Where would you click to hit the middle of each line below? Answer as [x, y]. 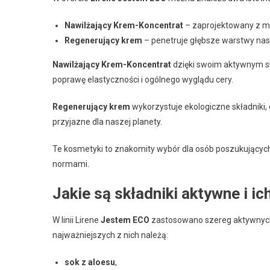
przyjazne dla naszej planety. [107, 122]
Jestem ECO [125, 220]
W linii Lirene [77, 220]
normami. [71, 164]
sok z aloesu [90, 262]
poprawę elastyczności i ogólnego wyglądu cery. [143, 80]
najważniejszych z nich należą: [110, 235]
